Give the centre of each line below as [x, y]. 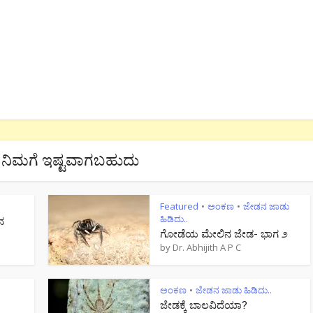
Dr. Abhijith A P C [207, 248]
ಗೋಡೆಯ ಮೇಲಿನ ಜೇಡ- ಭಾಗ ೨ [224, 234]
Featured [179, 206]
